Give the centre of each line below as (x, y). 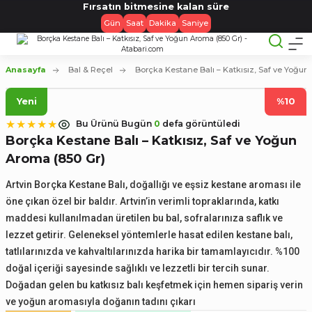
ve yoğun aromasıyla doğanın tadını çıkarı (101, 302)
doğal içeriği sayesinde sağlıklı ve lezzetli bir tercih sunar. (138, 268)
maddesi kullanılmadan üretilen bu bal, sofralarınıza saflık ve (144, 218)
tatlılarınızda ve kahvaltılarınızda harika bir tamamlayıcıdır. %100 (153, 251)
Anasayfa (26, 70)
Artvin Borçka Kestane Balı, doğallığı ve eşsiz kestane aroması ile (153, 185)
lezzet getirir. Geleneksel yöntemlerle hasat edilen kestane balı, (149, 235)
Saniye (195, 23)
